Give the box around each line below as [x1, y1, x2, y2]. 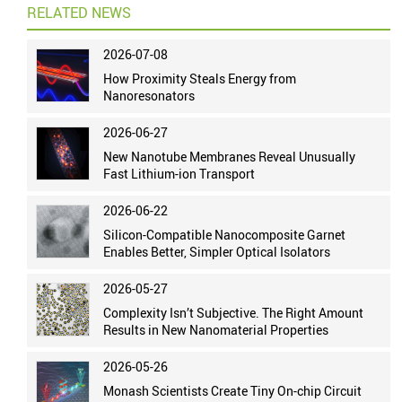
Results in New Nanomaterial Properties [103, 321, 329, 339]
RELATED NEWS [27, 3, 132, 23]
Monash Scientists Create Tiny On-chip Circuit [103, 382, 363, 400]
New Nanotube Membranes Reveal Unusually [103, 148, 356, 166]
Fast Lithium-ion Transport [103, 165, 256, 183]
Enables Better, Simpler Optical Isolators [103, 243, 331, 261]
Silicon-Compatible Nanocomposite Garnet [103, 226, 346, 244]
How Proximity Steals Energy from [103, 70, 297, 88]
